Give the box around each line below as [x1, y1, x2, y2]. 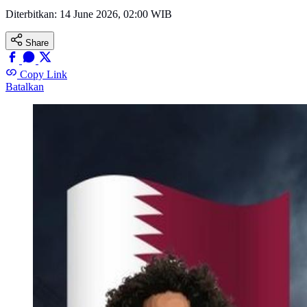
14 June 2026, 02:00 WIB [60, 8, 172, 21]
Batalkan [5, 81, 44, 93]
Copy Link [20, 69, 67, 81]
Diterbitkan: [5, 8, 60, 21]
